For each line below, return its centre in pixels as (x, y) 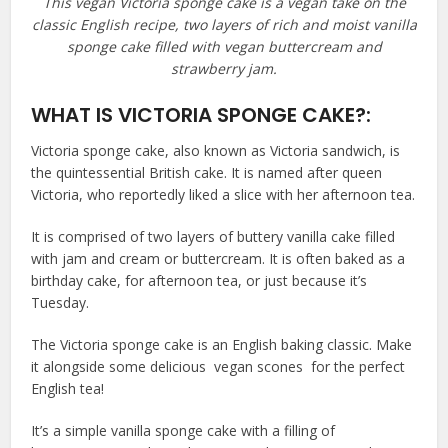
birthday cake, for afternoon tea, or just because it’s (199, 281)
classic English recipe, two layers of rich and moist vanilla (224, 25)
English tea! (68, 389)
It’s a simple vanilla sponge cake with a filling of (183, 431)
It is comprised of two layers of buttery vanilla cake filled (213, 237)
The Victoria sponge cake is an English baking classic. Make (222, 345)
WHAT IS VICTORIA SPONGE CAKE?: (201, 115)
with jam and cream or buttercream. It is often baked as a (218, 259)
